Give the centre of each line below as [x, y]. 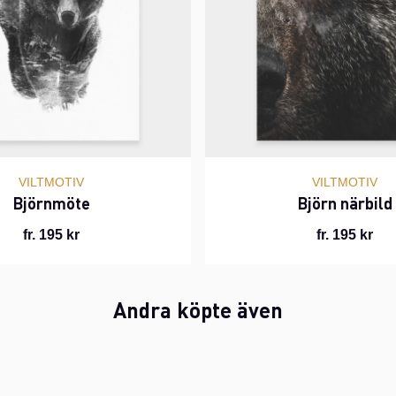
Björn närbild [345, 203]
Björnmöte [51, 203]
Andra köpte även [198, 309]
